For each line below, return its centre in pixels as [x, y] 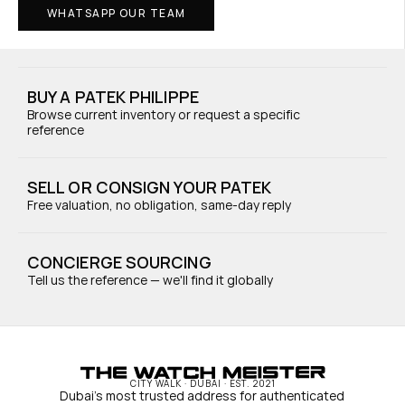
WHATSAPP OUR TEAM [117, 13]
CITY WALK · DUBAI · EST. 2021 [202, 383]
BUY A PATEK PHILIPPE [113, 97]
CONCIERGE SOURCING [119, 262]
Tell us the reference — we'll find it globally [150, 280]
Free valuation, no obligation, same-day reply [159, 205]
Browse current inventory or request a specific [164, 114]
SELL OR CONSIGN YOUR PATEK [150, 187]
